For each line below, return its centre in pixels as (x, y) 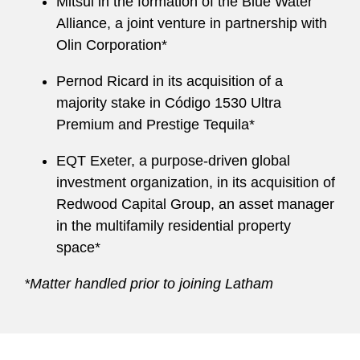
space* (78, 247)
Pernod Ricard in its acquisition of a (170, 81)
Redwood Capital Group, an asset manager (195, 204)
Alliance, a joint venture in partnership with (192, 23)
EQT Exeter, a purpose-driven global (173, 161)
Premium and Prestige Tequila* (155, 125)
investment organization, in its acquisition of (196, 182)
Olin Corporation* (112, 45)
